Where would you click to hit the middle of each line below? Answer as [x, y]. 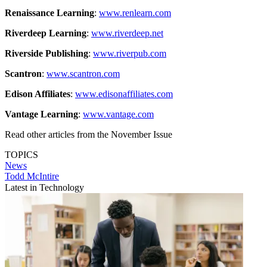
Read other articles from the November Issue [89, 134]
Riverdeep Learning [46, 33]
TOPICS [21, 154]
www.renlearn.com [135, 13]
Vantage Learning [41, 114]
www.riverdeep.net [127, 33]
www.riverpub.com [130, 53]
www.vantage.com [118, 114]
